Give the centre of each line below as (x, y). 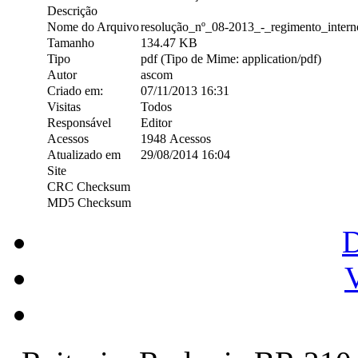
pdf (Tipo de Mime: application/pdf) (231, 59)
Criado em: (75, 91)
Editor (156, 123)
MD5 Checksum (89, 203)
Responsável (79, 123)
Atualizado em (84, 155)
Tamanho (70, 43)
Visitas (64, 107)
